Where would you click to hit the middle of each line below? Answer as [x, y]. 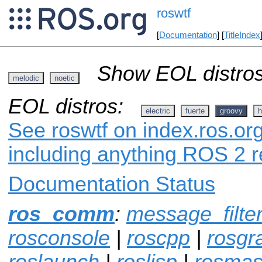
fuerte [195, 111]
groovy [231, 111]
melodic [26, 78]
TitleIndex [242, 35]
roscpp [158, 238]
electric [158, 111]
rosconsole [59, 238]
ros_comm [61, 214]
